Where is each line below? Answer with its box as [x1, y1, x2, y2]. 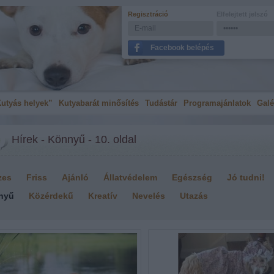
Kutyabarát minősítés [59, 98, 139, 108]
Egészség [172, 172, 212, 182]
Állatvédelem [103, 172, 157, 182]
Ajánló [62, 172, 89, 182]
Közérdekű [29, 191, 73, 201]
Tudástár [145, 98, 177, 108]
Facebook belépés [150, 43, 214, 52]
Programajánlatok [183, 98, 251, 108]
